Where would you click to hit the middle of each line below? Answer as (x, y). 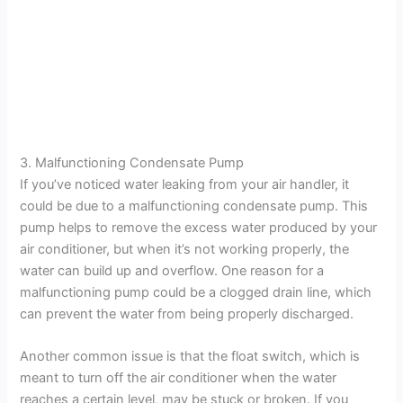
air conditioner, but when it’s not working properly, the (185, 249)
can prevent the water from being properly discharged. (187, 313)
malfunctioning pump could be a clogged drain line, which (196, 292)
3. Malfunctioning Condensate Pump (132, 162)
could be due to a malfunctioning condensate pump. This (194, 206)
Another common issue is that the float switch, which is (190, 357)
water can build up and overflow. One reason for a (172, 270)
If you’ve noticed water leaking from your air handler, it (185, 184)
